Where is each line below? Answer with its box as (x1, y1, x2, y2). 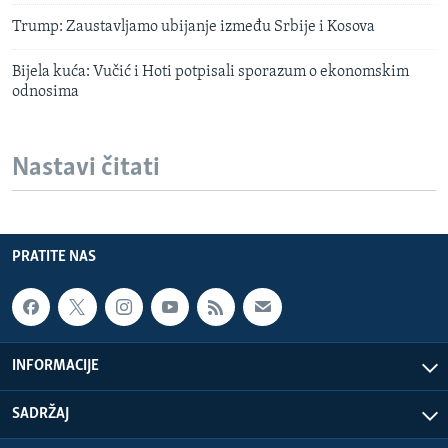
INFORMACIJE (12, 358, 99, 375)
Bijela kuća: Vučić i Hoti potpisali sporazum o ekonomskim (12, 64, 409, 81)
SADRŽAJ (12, 406, 69, 423)
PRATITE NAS (12, 248, 96, 265)
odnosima (12, 84, 79, 101)
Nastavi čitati (12, 155, 160, 183)
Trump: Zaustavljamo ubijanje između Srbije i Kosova (12, 19, 375, 36)
